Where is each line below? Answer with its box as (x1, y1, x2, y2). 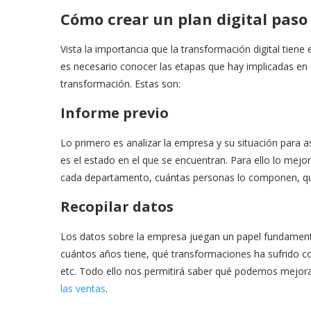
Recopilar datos (60, 196, 174, 216)
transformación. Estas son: (60, 76, 180, 90)
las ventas (60, 281, 106, 295)
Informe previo (60, 103, 169, 122)
